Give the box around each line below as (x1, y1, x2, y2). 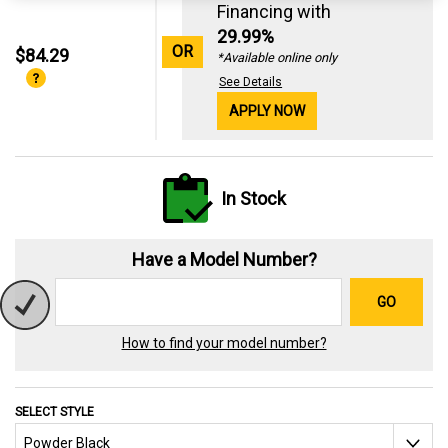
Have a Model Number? (131, 249, 317, 270)
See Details (219, 75, 283, 89)
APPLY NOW (229, 103, 306, 119)
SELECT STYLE (15, 405, 94, 419)
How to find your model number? (121, 335, 327, 351)
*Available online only (217, 50, 338, 65)
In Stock (220, 187, 286, 209)
